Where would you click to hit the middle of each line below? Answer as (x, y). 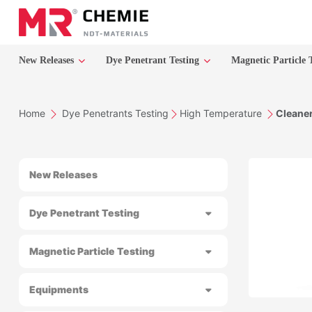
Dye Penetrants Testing (115, 113)
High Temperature (222, 113)
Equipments (59, 289)
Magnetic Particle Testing (92, 251)
